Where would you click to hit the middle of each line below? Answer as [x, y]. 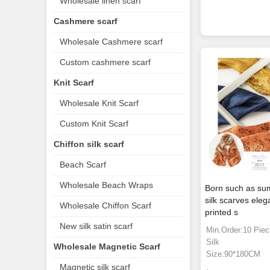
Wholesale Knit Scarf [99, 103]
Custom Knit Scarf [94, 124]
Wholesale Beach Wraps [106, 185]
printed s [221, 212]
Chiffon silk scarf [89, 144]
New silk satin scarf [96, 226]
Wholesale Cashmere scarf [111, 42]
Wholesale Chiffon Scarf [105, 206]
